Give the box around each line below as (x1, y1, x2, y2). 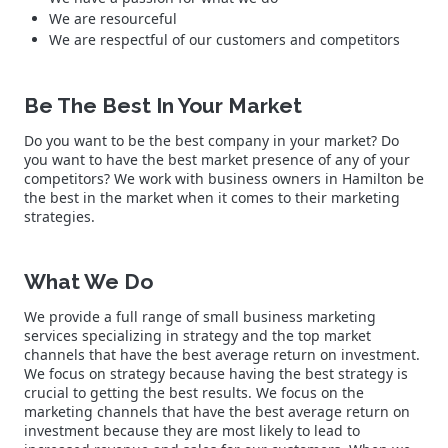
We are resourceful (49, 8, 177, 28)
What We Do (24, 268, 153, 294)
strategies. (24, 206, 99, 226)
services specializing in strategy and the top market (24, 325, 371, 345)
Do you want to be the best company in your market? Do (24, 130, 399, 150)
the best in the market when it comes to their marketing (24, 187, 400, 207)
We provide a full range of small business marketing (24, 306, 376, 326)
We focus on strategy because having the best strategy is (24, 363, 408, 383)
